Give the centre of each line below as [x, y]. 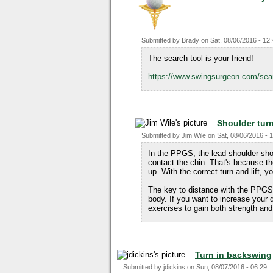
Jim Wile [194, 135]
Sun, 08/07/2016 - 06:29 [232, 267]
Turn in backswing [233, 255]
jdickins [174, 267]
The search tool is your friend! [201, 58]
